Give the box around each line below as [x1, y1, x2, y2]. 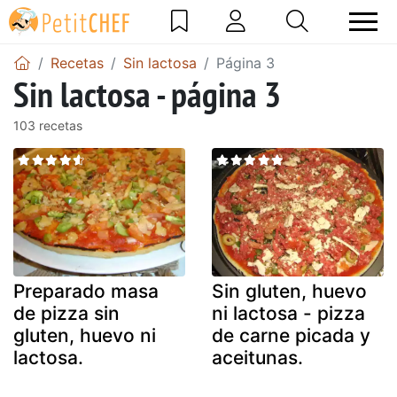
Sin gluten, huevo [212, 280, 367, 303]
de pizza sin [13, 302, 120, 325]
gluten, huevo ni [13, 324, 156, 347]
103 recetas [13, 117, 82, 133]
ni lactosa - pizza [212, 302, 365, 325]
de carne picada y [212, 324, 370, 347]
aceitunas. [212, 346, 303, 370]
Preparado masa [13, 280, 159, 303]
